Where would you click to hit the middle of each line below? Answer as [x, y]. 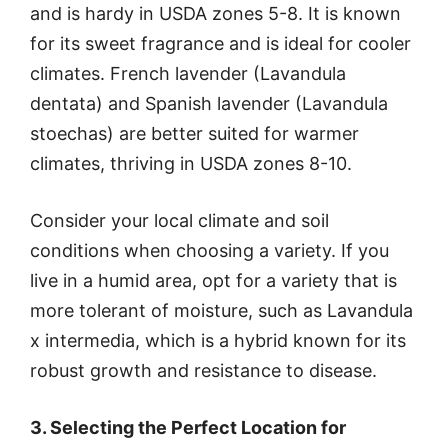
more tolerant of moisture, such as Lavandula [221, 311]
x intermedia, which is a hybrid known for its [218, 341]
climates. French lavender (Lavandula [188, 74]
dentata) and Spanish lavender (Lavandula [209, 104]
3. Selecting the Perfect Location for [188, 428]
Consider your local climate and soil [179, 221]
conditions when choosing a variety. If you [209, 251]
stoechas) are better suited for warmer [194, 134]
